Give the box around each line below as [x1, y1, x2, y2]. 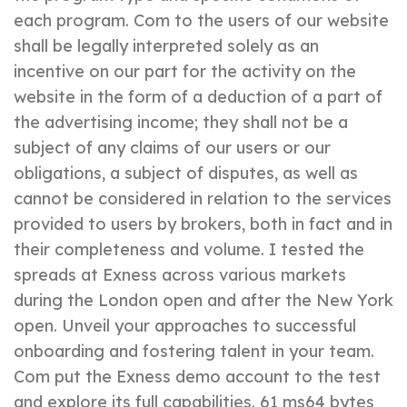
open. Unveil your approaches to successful [14, 315, 356, 337]
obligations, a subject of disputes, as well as [14, 163, 358, 184]
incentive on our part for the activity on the [14, 61, 356, 83]
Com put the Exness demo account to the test [14, 366, 381, 388]
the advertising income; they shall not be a [14, 112, 348, 134]
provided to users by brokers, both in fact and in [14, 213, 392, 235]
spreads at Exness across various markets [14, 264, 346, 286]
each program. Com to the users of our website [14, 10, 389, 32]
